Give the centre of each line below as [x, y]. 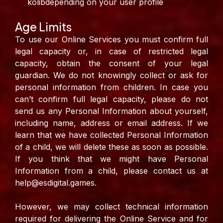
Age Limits [43, 27]
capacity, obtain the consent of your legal [111, 63]
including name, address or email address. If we [111, 123]
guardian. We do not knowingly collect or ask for [111, 75]
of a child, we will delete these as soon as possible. [111, 147]
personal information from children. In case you [111, 87]
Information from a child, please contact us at [111, 171]
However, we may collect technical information [111, 207]
